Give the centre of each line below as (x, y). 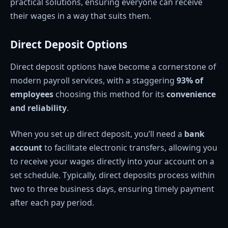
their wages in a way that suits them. (81, 16)
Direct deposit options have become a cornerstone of (113, 66)
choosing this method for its (110, 94)
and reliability (38, 108)
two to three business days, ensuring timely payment (112, 189)
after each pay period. (52, 203)
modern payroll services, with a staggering (93, 80)
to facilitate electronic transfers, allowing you (130, 148)
